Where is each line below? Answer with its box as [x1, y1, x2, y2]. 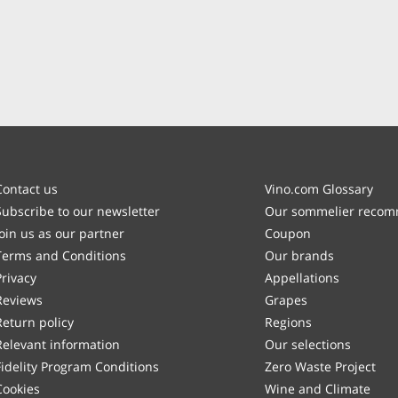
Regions [265, 314, 313, 330]
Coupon [265, 225, 312, 242]
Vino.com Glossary [265, 180, 374, 197]
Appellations [265, 269, 340, 286]
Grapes [265, 291, 308, 308]
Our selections [265, 336, 352, 353]
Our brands [265, 247, 335, 264]
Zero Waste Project [265, 358, 377, 375]
